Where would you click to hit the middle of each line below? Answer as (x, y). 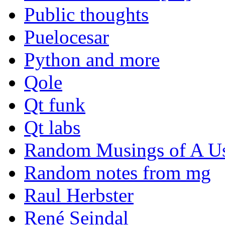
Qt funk (55, 105)
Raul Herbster (79, 195)
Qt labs (52, 128)
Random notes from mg (118, 173)
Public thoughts (86, 15)
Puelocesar (67, 37)
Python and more (92, 60)
